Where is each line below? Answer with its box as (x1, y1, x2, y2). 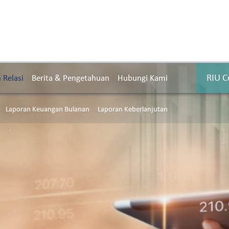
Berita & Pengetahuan (31, 73, 109, 83)
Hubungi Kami (117, 73, 168, 83)
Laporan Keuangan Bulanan (5, 104, 89, 113)
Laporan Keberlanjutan (97, 104, 168, 113)
